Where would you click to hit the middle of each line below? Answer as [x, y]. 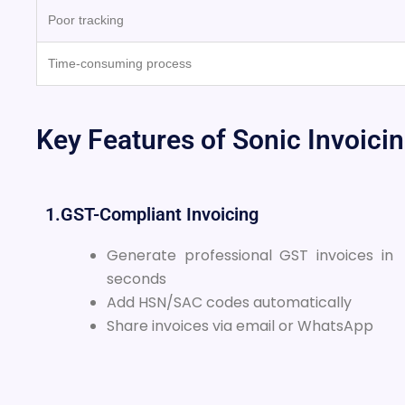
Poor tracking [86, 19]
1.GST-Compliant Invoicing [152, 214]
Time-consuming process [120, 63]
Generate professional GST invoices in [250, 255]
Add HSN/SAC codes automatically [229, 302]
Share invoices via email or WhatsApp [240, 325]
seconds [137, 278]
